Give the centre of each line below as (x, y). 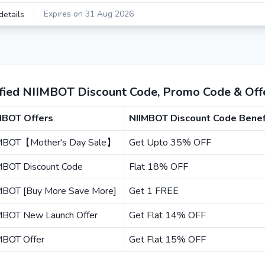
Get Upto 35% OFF (170, 143)
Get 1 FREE (154, 191)
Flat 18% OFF (159, 167)
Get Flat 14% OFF (167, 215)
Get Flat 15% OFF (167, 240)
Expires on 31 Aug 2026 (89, 14)
